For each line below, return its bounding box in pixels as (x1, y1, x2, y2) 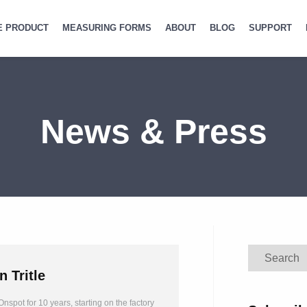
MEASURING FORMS (62, 23, 151, 33)
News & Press (40, 112, 267, 151)
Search (247, 245, 278, 256)
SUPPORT (249, 23, 292, 33)
